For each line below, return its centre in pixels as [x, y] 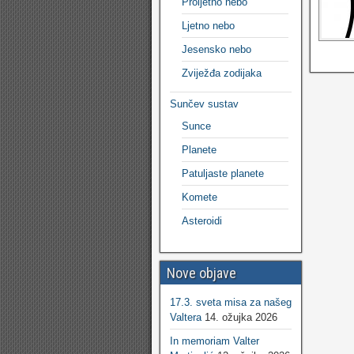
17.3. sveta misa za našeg [231, 302]
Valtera [186, 317]
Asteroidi [202, 221]
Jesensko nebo [217, 49]
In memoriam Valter [215, 341]
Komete [200, 197]
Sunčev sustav [204, 104]
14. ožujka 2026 [241, 317]
